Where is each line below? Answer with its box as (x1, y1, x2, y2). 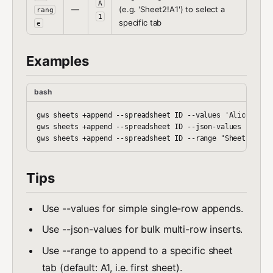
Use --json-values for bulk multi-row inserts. (41, 223, 243, 236)
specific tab (119, 18, 162, 27)
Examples (26, 53, 89, 69)
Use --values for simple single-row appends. (41, 202, 243, 214)
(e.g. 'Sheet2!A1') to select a (119, 4, 225, 14)
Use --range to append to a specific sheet (41, 244, 233, 257)
